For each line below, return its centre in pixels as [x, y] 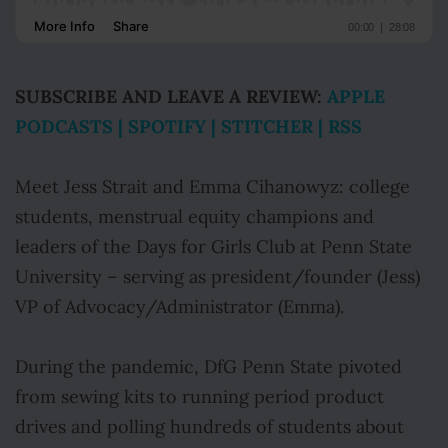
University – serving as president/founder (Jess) [217, 277]
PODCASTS [64, 126]
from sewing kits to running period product [199, 397]
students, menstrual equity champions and [194, 217]
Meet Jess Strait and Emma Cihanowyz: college [212, 187]
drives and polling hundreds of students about [209, 427]
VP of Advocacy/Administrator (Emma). [179, 307]
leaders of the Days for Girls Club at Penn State [213, 247]
